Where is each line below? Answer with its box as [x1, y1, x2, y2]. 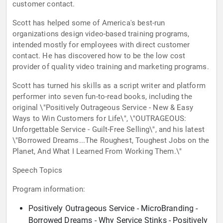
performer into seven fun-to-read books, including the [12, 92, 192, 102]
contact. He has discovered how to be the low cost [12, 51, 186, 61]
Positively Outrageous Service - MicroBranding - [28, 204, 198, 214]
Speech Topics [12, 166, 62, 175]
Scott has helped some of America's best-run [12, 18, 165, 28]
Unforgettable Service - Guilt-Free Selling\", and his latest [12, 125, 205, 134]
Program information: [12, 185, 85, 194]
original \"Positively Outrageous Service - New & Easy [12, 103, 193, 112]
